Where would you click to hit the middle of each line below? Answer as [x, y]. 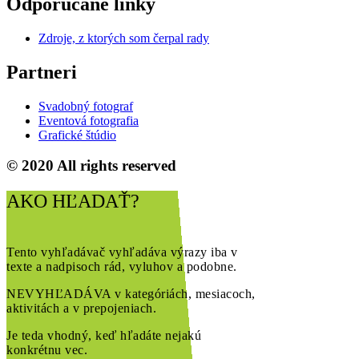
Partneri [42, 72]
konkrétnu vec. [49, 350]
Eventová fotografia [89, 120]
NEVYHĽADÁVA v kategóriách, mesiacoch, [131, 294]
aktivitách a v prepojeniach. [81, 309]
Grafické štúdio [77, 135]
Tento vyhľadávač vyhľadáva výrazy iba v [122, 252]
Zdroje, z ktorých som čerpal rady [124, 38]
